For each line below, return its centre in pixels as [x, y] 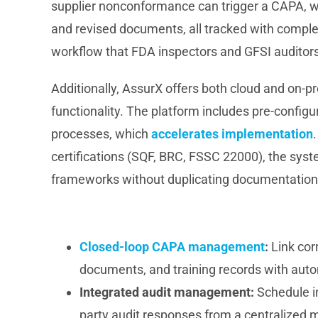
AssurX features [92, 213]
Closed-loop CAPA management [172, 246]
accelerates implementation [232, 134]
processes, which [101, 134]
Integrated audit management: [166, 292]
